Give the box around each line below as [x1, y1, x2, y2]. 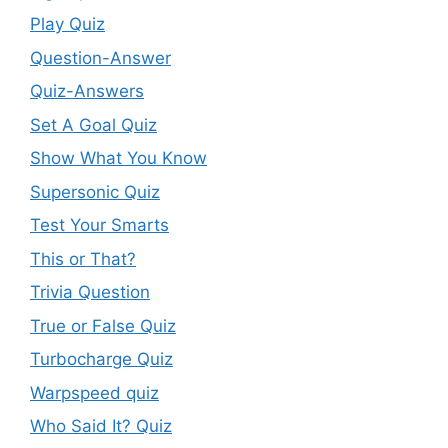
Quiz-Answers [30, 81, 144, 101]
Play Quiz [30, 14, 105, 34]
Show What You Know [30, 148, 207, 168]
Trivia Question [30, 282, 150, 302]
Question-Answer [30, 47, 171, 68]
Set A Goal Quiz [30, 114, 157, 135]
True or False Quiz [30, 315, 176, 336]
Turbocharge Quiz [30, 349, 173, 369]
